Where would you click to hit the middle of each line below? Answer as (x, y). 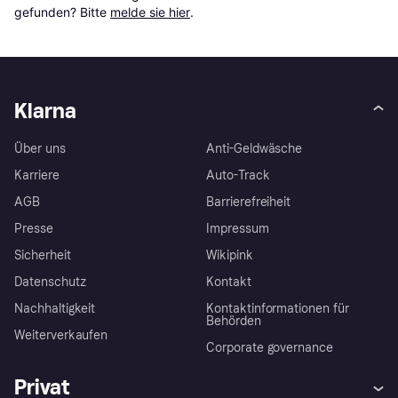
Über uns (40, 148)
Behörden (234, 321)
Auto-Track (238, 175)
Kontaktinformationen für (278, 308)
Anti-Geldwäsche (255, 148)
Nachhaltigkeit (55, 308)
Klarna (45, 110)
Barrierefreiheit (249, 202)
